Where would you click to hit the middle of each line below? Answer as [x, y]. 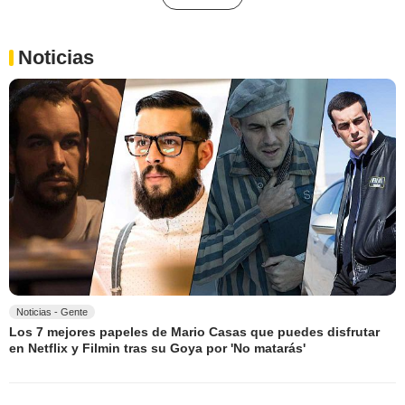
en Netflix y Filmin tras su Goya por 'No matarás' [157, 348]
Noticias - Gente [52, 312]
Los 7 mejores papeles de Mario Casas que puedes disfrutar [194, 332]
